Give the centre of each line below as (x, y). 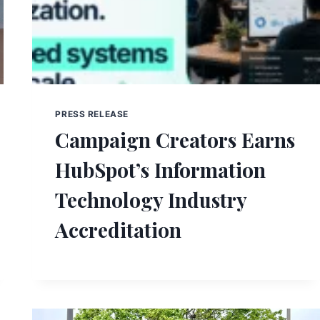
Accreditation (119, 230)
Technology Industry (151, 200)
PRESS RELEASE (92, 114)
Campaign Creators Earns (175, 140)
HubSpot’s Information (161, 170)
